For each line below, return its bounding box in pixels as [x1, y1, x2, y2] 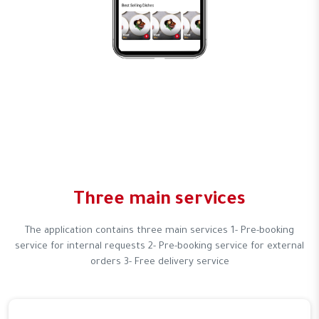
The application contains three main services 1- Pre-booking [25, 225, 294, 236]
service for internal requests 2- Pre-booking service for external [15, 241, 304, 252]
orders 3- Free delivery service [90, 256, 229, 268]
